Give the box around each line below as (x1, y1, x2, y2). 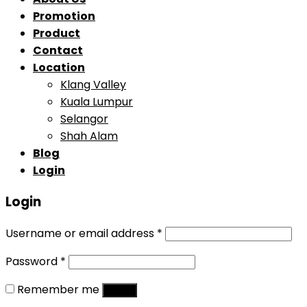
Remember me (17, 281, 99, 297)
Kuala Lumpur (60, 94, 133, 110)
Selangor (60, 111, 108, 127)
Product (33, 25, 80, 42)
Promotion (33, 8, 95, 25)
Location (33, 60, 85, 76)
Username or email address (5, 225, 157, 241)
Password (5, 253, 60, 269)
